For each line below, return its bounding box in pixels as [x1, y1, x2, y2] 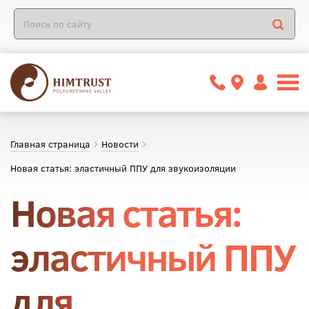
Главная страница [10, 137, 90, 151]
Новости [101, 137, 139, 151]
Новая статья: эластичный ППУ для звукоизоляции [10, 161, 236, 175]
